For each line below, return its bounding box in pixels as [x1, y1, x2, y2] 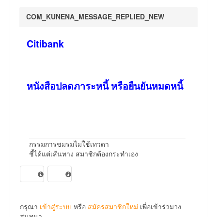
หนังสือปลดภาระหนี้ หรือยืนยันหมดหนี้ [27, 79, 183, 93]
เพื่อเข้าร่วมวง [138, 201, 181, 212]
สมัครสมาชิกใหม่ [88, 201, 138, 212]
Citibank [27, 37, 64, 51]
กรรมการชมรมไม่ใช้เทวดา [29, 139, 109, 149]
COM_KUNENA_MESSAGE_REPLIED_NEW [26, 12, 164, 22]
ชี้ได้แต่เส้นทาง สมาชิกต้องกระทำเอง [29, 149, 138, 159]
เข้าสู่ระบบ [40, 201, 72, 212]
